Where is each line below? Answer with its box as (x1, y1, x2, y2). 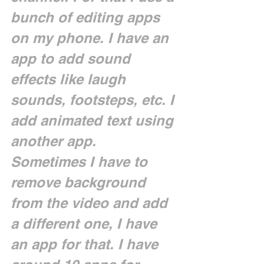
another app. (11, 133, 100, 149)
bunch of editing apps (11, 9, 164, 25)
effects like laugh (11, 71, 130, 87)
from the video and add (11, 194, 171, 211)
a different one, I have (11, 215, 161, 232)
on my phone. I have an (11, 29, 173, 46)
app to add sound (11, 50, 134, 67)
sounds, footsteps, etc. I (11, 91, 178, 108)
